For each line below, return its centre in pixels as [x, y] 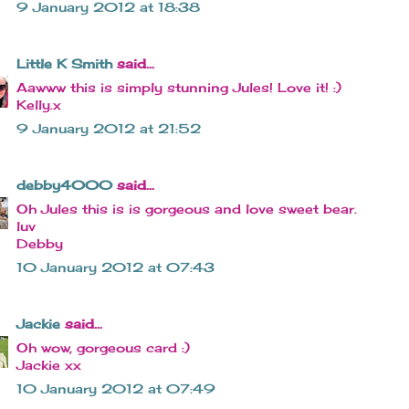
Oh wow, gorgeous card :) [103, 348]
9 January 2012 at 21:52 [109, 129]
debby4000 [64, 185]
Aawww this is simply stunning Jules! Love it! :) [179, 88]
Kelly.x [39, 105]
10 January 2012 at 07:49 [116, 389]
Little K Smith [64, 64]
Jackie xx [49, 365]
